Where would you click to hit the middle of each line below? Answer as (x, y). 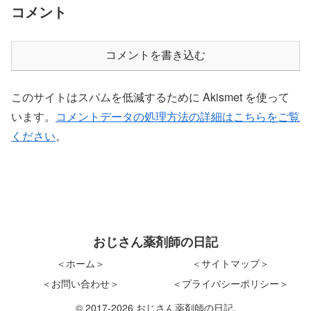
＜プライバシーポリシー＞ (230, 283)
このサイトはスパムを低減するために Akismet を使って (150, 97)
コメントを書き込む (155, 56)
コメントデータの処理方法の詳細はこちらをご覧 (178, 117)
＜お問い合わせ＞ (81, 283)
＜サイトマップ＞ (230, 263)
